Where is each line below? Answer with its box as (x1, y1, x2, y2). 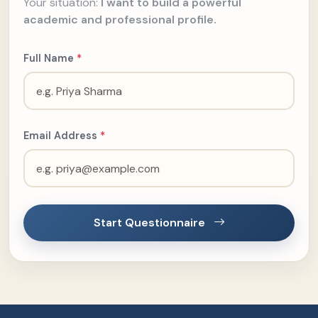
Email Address (23, 129, 100, 142)
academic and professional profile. (23, 12, 216, 27)
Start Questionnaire (93, 215, 208, 230)
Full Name (23, 52, 77, 65)
